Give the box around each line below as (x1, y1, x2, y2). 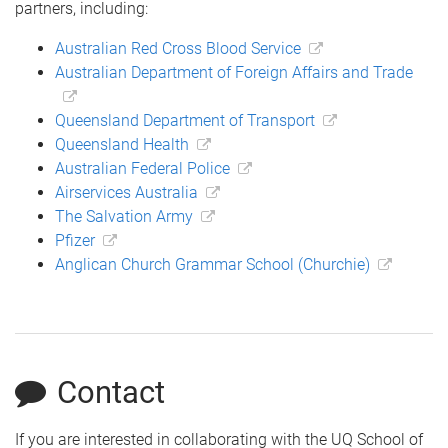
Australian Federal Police (55, 158, 230, 178)
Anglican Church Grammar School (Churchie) (55, 254, 370, 274)
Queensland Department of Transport (55, 110, 315, 130)
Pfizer (55, 230, 95, 250)
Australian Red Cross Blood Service (55, 38, 301, 58)
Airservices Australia (55, 182, 198, 202)
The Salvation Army (55, 206, 193, 226)
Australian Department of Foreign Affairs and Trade (55, 62, 413, 82)
